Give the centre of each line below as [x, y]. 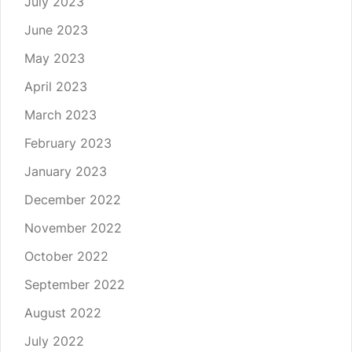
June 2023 [56, 30]
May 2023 [55, 59]
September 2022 [75, 285]
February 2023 [68, 143]
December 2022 [73, 200]
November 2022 [73, 228]
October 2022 [66, 257]
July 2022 [54, 341]
